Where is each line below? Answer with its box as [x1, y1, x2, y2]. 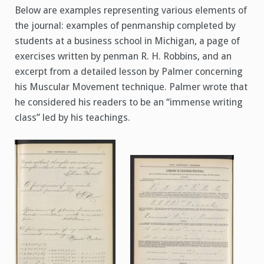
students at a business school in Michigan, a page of [15, 35, 240, 47]
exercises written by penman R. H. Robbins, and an [15, 50, 232, 62]
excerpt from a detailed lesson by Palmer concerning [15, 65, 243, 77]
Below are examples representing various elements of [15, 4, 247, 16]
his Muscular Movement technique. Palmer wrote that [15, 81, 247, 93]
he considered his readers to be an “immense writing [15, 96, 243, 108]
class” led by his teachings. [15, 111, 130, 123]
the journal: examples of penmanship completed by [15, 19, 236, 31]
